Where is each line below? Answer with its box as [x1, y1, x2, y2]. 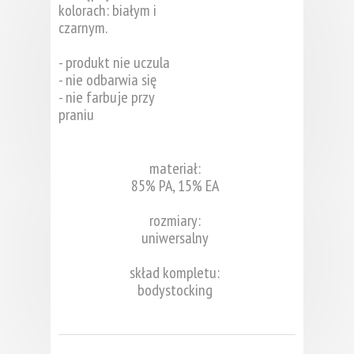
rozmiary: [149, 209, 201, 231]
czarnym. [58, 17, 107, 38]
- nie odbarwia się [58, 69, 156, 90]
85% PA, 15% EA [130, 175, 219, 196]
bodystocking [137, 279, 213, 300]
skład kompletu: [130, 262, 220, 283]
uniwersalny [141, 227, 209, 248]
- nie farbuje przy [58, 86, 154, 107]
